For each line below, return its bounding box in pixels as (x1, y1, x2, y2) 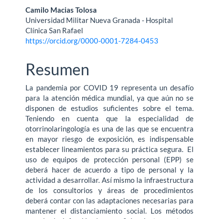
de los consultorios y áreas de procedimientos (25, 186, 194, 195)
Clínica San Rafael (25, 25, 84, 35)
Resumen (25, 59, 90, 79)
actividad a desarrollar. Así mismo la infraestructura (25, 175, 194, 185)
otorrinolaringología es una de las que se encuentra (25, 124, 194, 133)
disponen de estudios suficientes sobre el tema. (25, 104, 194, 113)
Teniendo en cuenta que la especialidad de (25, 114, 194, 123)
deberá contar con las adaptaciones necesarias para (25, 196, 194, 205)
